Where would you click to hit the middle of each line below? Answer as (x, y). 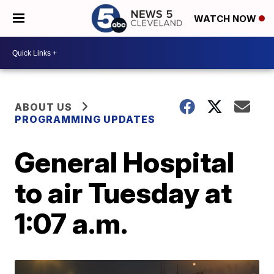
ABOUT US (44, 107)
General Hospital (125, 162)
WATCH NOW (226, 19)
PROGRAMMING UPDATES (85, 119)
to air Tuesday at (124, 193)
